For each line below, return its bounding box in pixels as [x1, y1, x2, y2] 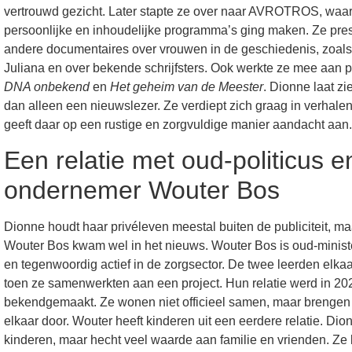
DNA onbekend [4, 79, 90, 93]
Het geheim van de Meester [110, 79, 264, 93]
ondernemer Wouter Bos [4, 176, 280, 205]
